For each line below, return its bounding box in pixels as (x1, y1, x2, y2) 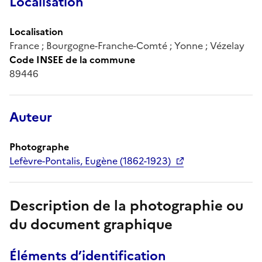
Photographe (9, 139, 69, 154)
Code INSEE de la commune (9, 52, 135, 67)
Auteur (9, 107, 52, 127)
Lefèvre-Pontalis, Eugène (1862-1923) (9, 153, 171, 168)
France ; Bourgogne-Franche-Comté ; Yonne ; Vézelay (9, 38, 244, 53)
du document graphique (9, 213, 173, 235)
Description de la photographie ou (9, 195, 243, 216)
